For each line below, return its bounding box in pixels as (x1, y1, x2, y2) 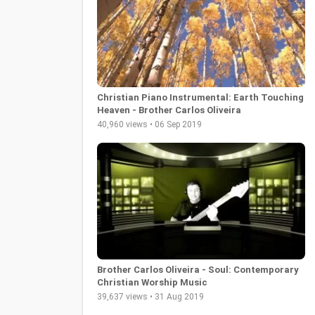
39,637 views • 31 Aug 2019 (97, 292, 204, 302)
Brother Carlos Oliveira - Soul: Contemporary (97, 264, 299, 276)
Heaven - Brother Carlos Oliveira (97, 104, 241, 115)
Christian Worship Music (97, 277, 207, 288)
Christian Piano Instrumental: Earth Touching (97, 91, 304, 103)
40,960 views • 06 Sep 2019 (97, 119, 202, 129)
